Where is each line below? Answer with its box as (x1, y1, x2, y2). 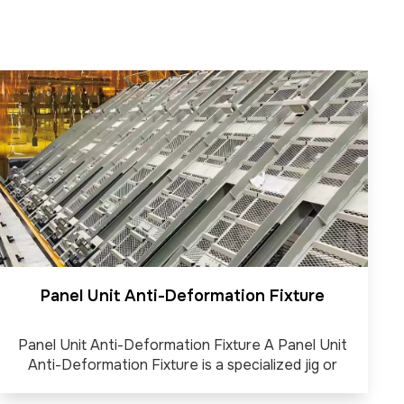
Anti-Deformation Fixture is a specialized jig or (28, 354, 338, 374)
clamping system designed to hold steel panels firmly (8, 374, 357, 394)
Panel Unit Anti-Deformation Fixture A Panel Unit (18, 335, 348, 354)
